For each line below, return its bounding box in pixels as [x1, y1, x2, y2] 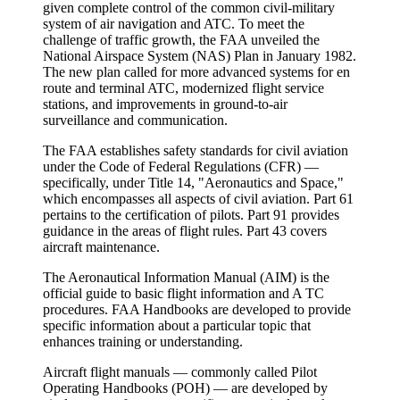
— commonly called [170, 363, 291, 379]
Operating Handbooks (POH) [43, 379, 210, 396]
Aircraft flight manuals [43, 363, 170, 379]
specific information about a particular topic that [43, 317, 311, 333]
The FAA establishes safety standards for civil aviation [43, 142, 348, 158]
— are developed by [210, 379, 328, 396]
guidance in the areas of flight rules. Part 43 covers [43, 222, 327, 238]
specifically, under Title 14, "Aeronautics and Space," [43, 174, 344, 190]
